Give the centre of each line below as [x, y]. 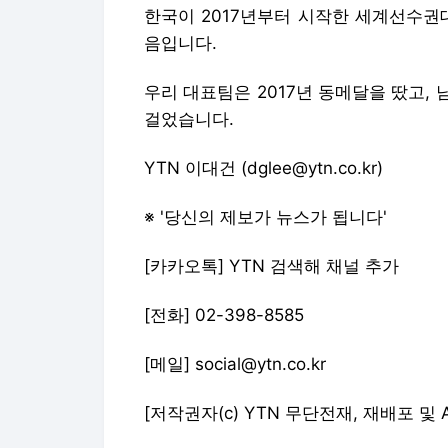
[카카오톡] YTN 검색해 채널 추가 [271, 265]
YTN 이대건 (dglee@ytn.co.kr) [263, 167]
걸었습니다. [189, 118]
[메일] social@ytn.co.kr [235, 363]
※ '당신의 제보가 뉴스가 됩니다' [265, 216]
